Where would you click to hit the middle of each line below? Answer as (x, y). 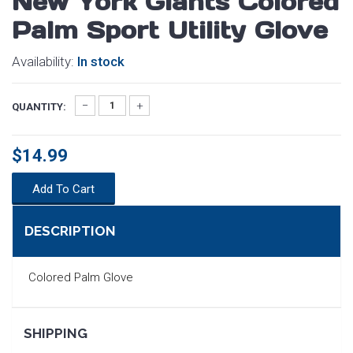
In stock (101, 61)
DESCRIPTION (70, 231)
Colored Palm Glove (81, 277)
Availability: (45, 61)
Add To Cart (63, 189)
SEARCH (40, 305)
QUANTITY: (39, 107)
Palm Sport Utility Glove (170, 30)
